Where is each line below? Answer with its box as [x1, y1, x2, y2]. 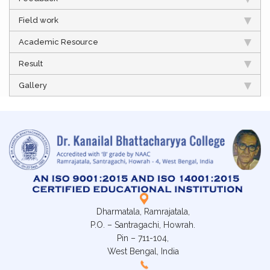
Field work [19, 15, 58, 25]
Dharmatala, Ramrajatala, [96, 207, 190, 217]
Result [19, 58, 43, 68]
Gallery [19, 80, 47, 90]
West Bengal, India [107, 246, 179, 257]
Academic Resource [19, 37, 98, 46]
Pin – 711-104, [117, 233, 169, 243]
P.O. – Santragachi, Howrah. [90, 220, 195, 230]
